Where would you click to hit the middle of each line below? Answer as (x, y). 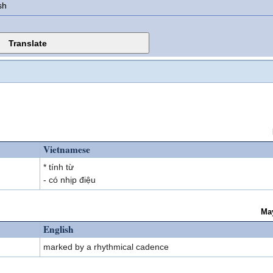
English (58, 229)
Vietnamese (67, 149)
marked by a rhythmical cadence (106, 247)
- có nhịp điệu (69, 180)
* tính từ (58, 167)
